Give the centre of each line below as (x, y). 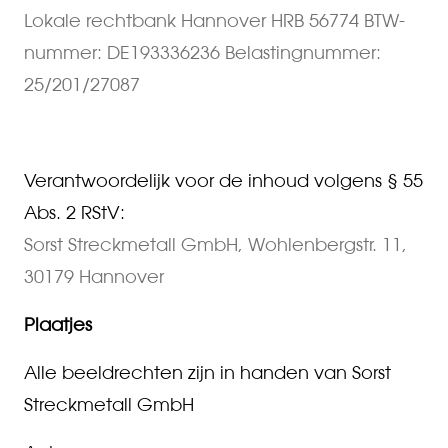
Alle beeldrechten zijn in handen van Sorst (207, 372)
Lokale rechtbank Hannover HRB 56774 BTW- (214, 20)
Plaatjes (58, 324)
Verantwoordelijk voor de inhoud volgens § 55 (223, 180)
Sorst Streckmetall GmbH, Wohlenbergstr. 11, (215, 244)
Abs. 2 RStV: (74, 212)
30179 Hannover (94, 276)
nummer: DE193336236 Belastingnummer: (202, 52)
